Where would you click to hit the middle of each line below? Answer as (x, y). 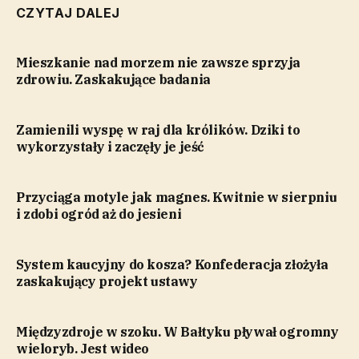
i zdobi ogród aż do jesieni (99, 214)
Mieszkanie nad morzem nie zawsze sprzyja (159, 63)
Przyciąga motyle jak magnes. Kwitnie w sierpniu (177, 198)
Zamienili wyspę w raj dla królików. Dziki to (158, 130)
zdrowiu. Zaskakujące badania (113, 80)
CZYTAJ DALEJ (68, 13)
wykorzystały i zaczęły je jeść (110, 147)
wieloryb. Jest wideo (83, 349)
